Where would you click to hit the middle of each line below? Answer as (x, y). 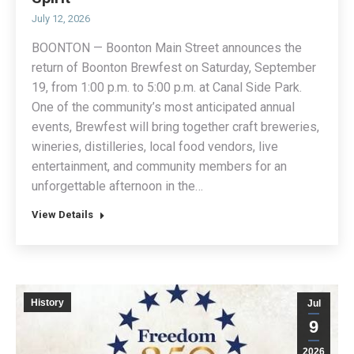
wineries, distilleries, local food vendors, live (155, 146)
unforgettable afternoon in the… (117, 186)
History (47, 302)
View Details (62, 214)
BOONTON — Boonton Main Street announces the (167, 47)
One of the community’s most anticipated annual (163, 107)
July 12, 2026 (61, 18)
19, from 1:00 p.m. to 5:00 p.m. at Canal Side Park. (167, 87)
